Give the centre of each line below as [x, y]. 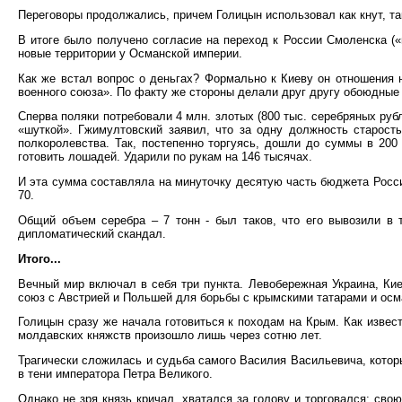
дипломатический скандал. [92, 233]
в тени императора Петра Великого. [115, 374]
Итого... [39, 258]
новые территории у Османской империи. [130, 53]
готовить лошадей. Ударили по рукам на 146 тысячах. [165, 157]
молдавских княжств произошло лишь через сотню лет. [170, 336]
